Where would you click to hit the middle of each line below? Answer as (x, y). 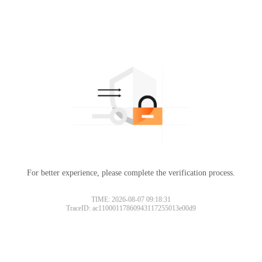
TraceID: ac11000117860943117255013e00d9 (131, 208)
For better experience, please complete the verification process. (131, 173)
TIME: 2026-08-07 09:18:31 (131, 199)
